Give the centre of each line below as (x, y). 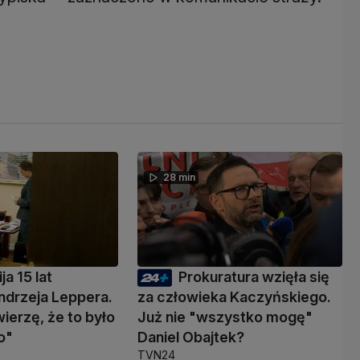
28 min (179, 178)
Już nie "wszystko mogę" (225, 317)
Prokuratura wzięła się (254, 277)
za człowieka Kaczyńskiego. (234, 297)
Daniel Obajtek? (190, 337)
